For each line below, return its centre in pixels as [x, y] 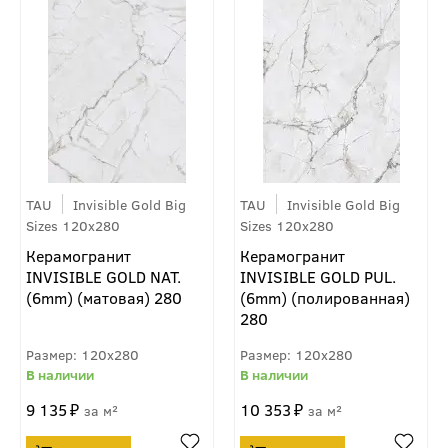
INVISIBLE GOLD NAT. [103, 276]
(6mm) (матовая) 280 [104, 297]
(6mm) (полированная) [325, 297]
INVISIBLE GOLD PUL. [318, 276]
